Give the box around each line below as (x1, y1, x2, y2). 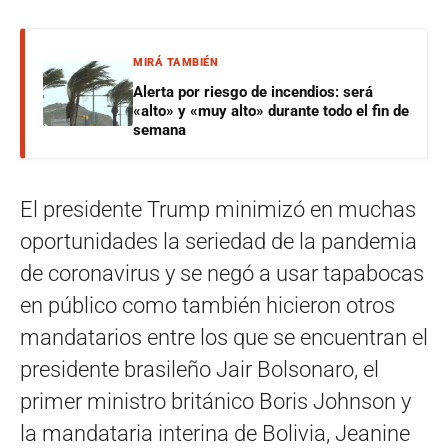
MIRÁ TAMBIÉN (133, 55, 218, 69)
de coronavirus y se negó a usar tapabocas (20, 260, 424, 286)
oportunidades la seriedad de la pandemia (20, 228, 417, 254)
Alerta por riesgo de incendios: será (133, 82, 373, 101)
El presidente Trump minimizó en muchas (20, 196, 416, 222)
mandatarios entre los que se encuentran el (20, 324, 428, 350)
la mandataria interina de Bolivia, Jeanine (20, 420, 410, 446)
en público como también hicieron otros (20, 292, 395, 318)
